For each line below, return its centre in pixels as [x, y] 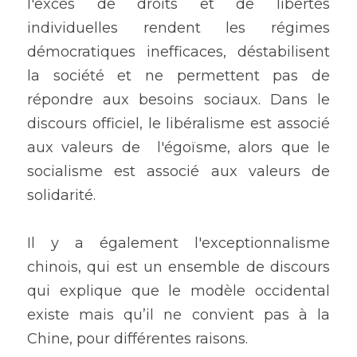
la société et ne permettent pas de [178, 76]
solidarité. [63, 196]
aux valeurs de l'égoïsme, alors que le [178, 148]
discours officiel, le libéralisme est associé [178, 124]
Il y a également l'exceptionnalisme [178, 243]
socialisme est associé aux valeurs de [178, 172]
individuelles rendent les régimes [178, 28]
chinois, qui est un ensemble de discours [178, 267]
